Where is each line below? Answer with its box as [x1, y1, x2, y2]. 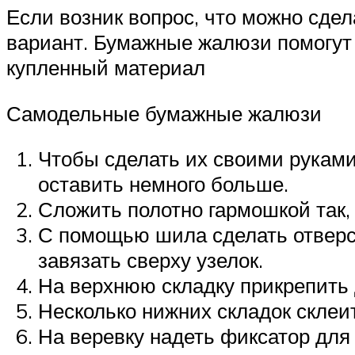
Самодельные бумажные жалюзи [6, 100, 322, 126]
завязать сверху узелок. [38, 247, 263, 273]
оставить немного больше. [38, 171, 288, 197]
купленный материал [6, 54, 205, 80]
